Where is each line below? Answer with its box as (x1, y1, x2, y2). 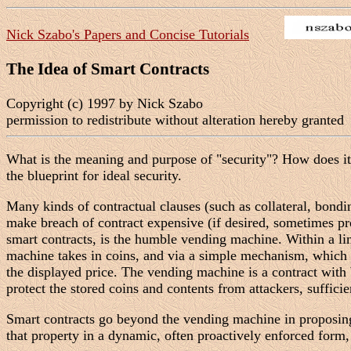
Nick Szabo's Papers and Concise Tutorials (6, 27, 249, 42)
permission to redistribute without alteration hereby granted (6, 112, 344, 128)
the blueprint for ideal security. (6, 168, 182, 184)
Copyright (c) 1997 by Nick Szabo (6, 96, 203, 112)
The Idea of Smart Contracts (6, 60, 209, 79)
